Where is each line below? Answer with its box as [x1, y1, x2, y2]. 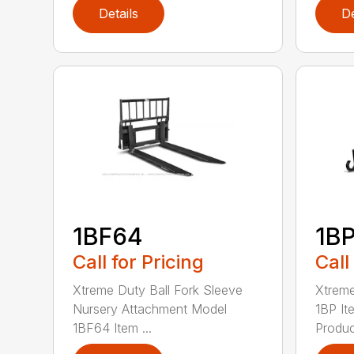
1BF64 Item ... [73, 320, 153, 337]
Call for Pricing [73, 250, 205, 274]
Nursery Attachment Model [73, 301, 228, 318]
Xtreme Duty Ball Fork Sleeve [73, 282, 243, 299]
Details [99, 6, 139, 22]
